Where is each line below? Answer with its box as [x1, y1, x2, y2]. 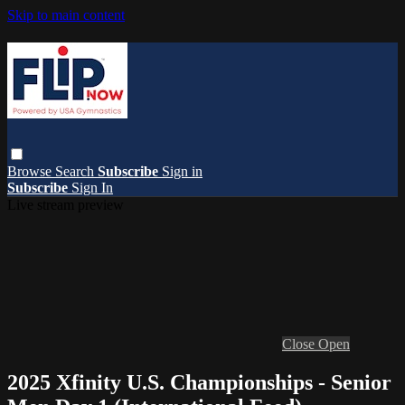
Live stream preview [7, 196, 124, 212]
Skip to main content [7, 7, 125, 23]
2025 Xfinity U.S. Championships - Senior [7, 370, 391, 394]
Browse [7, 163, 55, 179]
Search [55, 163, 98, 179]
